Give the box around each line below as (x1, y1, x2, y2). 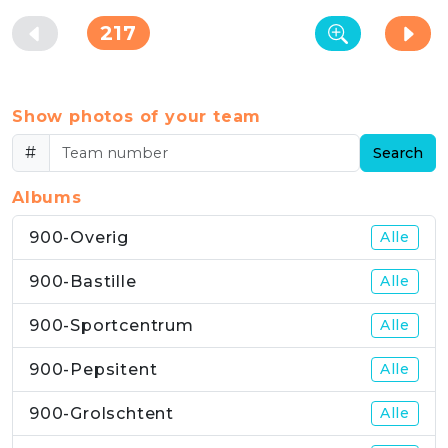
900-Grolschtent (29, 404, 174, 424)
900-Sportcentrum (29, 316, 194, 336)
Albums (12, 188, 82, 208)
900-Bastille (29, 272, 137, 292)
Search (373, 144, 423, 163)
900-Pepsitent (29, 360, 158, 380)
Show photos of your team (12, 107, 262, 127)
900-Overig (29, 228, 129, 248)
